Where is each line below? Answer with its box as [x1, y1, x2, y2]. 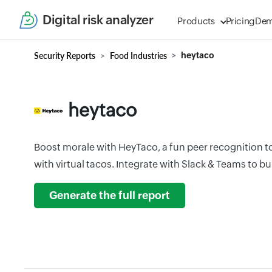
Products [177, 16, 215, 26]
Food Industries [110, 50, 167, 61]
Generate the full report [49, 189, 170, 202]
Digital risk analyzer [42, 12, 154, 27]
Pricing [225, 16, 256, 26]
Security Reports [34, 50, 95, 61]
